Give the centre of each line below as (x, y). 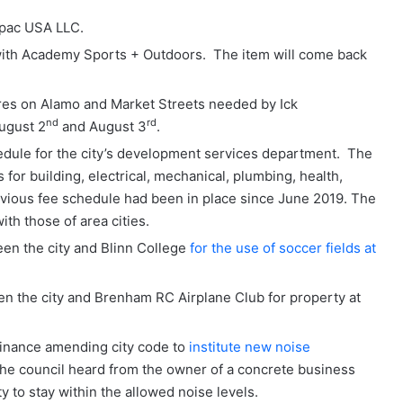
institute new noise (250, 347)
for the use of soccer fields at (283, 248)
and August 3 (103, 126)
